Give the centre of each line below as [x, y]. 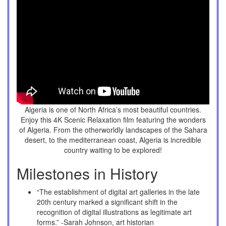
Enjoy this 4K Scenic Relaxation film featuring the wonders [113, 120]
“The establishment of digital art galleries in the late [118, 192]
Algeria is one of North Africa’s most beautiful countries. [113, 110]
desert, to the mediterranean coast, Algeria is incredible [113, 140]
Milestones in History [87, 174]
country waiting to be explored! [113, 150]
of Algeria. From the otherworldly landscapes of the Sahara [113, 130]
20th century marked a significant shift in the [107, 202]
